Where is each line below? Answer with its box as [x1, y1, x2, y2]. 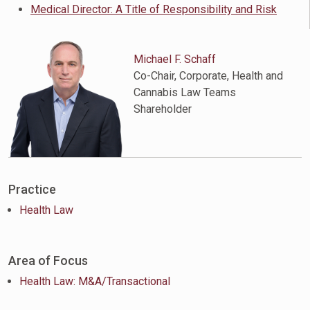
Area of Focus [8, 253, 88, 268]
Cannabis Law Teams [134, 86, 237, 99]
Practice [8, 182, 56, 197]
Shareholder [134, 102, 192, 116]
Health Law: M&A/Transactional [19, 275, 170, 289]
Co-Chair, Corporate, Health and [134, 69, 284, 82]
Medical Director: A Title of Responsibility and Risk [30, 3, 277, 16]
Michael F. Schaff [134, 53, 217, 66]
